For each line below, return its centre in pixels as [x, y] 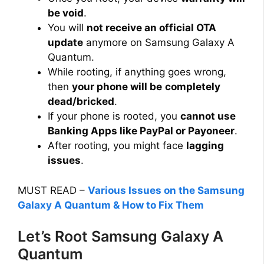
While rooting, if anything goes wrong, [137, 72]
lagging [205, 146]
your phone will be [117, 87]
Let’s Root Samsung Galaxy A [121, 237]
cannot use [208, 116]
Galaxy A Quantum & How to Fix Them [111, 205]
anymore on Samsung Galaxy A [159, 43]
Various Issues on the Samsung [166, 190]
